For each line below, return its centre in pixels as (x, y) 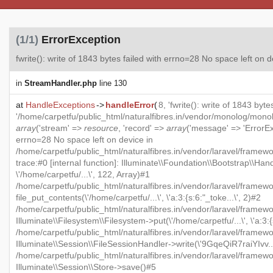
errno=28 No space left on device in (84, 139)
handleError (130, 105)
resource (101, 128)
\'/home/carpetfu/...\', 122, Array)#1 (83, 174)
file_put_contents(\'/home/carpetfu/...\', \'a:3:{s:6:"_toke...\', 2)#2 (138, 197)
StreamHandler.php (61, 83)
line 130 (112, 83)
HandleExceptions (60, 105)
